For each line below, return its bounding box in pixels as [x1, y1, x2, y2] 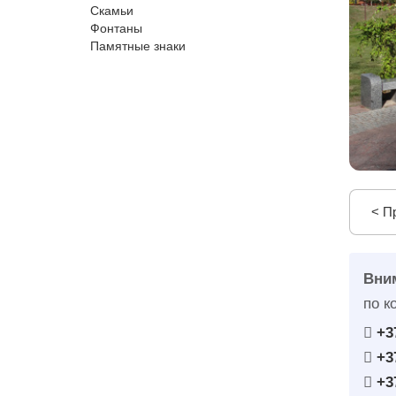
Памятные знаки [90, 39, 186, 53]
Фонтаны [90, 21, 142, 35]
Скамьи [90, 4, 133, 18]
